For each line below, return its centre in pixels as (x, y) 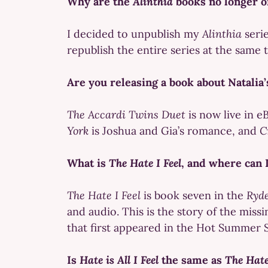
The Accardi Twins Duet (126, 114)
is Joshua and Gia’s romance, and (174, 130)
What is (88, 163)
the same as (193, 260)
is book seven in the (194, 195)
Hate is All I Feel (121, 260)
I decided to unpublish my (135, 33)
